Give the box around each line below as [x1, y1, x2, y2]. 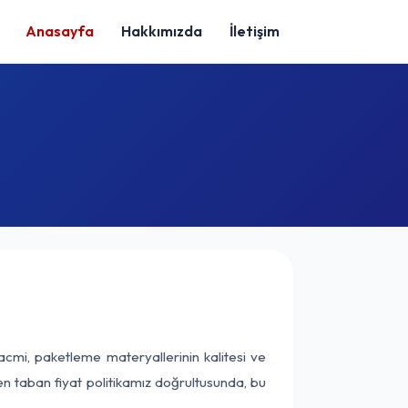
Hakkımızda [121, 22, 202, 40]
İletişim [229, 22, 280, 40]
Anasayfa [25, 22, 94, 40]
